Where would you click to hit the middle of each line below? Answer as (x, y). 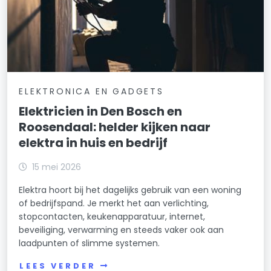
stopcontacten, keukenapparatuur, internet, (112, 216)
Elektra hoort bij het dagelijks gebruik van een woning (130, 190)
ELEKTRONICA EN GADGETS (91, 91)
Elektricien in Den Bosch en (101, 111)
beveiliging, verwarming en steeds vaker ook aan (122, 230)
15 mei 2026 (57, 167)
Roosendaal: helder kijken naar (115, 127)
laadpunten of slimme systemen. (90, 243)
